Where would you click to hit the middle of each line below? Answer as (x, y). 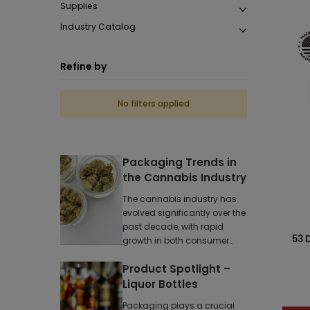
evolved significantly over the (184, 213)
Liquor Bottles (160, 284)
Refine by (83, 66)
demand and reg (159, 254)
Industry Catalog (98, 27)
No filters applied (154, 103)
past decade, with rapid (173, 227)
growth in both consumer (176, 240)
